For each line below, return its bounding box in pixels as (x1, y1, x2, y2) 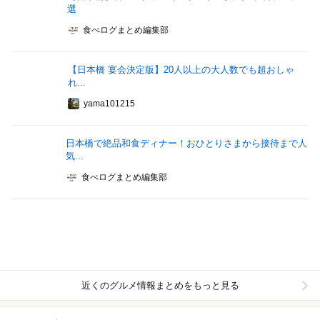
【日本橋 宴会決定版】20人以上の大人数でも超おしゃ (67, 64, 294, 76)
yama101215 (83, 99, 135, 109)
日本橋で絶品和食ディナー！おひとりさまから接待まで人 (65, 138, 307, 149)
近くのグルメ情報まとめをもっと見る (81, 280, 239, 291)
